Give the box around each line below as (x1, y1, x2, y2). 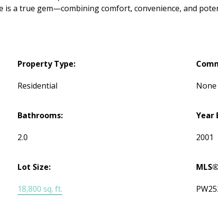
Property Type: (18, 58, 76, 70)
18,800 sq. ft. (18, 183, 63, 195)
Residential (18, 80, 58, 91)
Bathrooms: (18, 110, 63, 121)
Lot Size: (18, 162, 51, 173)
